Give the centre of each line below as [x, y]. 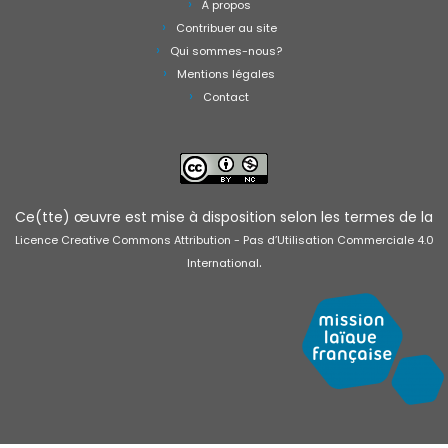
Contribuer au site [226, 27]
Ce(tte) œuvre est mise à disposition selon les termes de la [224, 216]
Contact [226, 96]
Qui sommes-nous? [226, 50]
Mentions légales [226, 73]
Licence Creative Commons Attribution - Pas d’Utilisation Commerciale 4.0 [224, 239]
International [222, 262]
